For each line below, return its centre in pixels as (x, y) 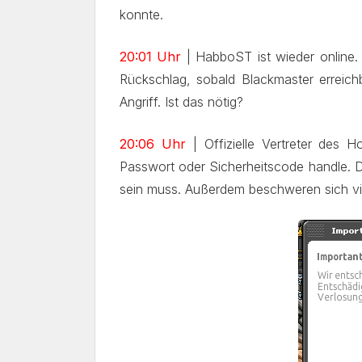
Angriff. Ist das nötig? (181, 102)
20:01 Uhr (151, 57)
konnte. (141, 15)
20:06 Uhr (153, 144)
